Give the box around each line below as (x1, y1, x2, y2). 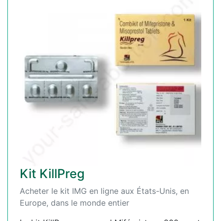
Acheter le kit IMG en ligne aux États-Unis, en (20, 186, 189, 196)
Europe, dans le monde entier (20, 198, 129, 208)
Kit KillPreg (20, 166, 85, 182)
